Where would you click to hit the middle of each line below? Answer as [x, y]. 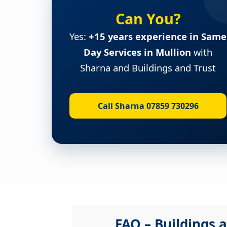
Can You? [148, 18]
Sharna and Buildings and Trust [148, 67]
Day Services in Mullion [137, 52]
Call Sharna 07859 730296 [148, 106]
